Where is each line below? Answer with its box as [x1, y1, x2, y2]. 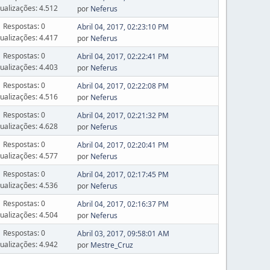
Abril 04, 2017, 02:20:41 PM [77, 140, 169, 150]
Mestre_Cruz [90, 240, 133, 250]
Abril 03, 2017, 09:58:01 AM [77, 228, 169, 239]
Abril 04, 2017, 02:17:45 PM [77, 169, 169, 180]
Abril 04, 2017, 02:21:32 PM [77, 110, 169, 121]
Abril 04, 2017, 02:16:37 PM [77, 199, 169, 209]
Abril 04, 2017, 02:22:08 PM [77, 81, 169, 91]
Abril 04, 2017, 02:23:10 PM [77, 22, 169, 32]
